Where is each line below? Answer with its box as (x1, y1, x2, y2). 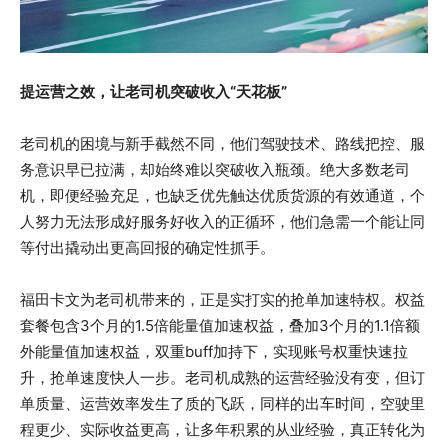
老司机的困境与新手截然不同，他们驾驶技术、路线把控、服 (20, 134, 425, 154)
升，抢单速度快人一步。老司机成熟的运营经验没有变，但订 (20, 368, 425, 388)
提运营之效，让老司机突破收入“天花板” (20, 82, 287, 102)
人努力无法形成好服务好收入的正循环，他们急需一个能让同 (20, 212, 425, 232)
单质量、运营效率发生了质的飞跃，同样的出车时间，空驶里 (20, 394, 425, 414)
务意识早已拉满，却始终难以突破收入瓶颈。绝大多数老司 (20, 160, 410, 180)
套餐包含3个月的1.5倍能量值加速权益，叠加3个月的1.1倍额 (20, 316, 420, 336)
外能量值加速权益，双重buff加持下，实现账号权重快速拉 (20, 342, 408, 362)
